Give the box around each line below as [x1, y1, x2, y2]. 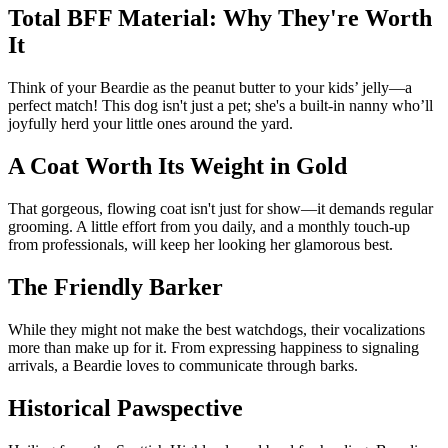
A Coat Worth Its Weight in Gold [8, 153, 347, 180]
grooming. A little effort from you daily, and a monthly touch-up [8, 217, 410, 235]
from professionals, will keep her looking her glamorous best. [8, 235, 393, 253]
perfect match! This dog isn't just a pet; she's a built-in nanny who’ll [8, 97, 433, 115]
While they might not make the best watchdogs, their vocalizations [8, 320, 425, 338]
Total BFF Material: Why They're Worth [8, 5, 432, 32]
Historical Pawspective [8, 394, 243, 421]
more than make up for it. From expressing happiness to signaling [8, 338, 419, 356]
